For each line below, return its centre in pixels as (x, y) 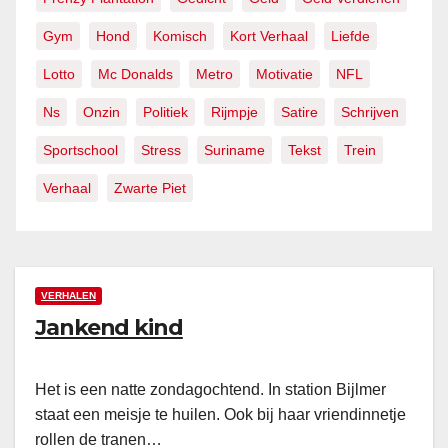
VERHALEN (68, 296)
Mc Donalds (135, 74)
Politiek (165, 112)
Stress (161, 150)
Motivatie (284, 74)
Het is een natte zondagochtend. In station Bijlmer (210, 390)
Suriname (234, 150)
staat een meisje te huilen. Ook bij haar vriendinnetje (220, 415)
